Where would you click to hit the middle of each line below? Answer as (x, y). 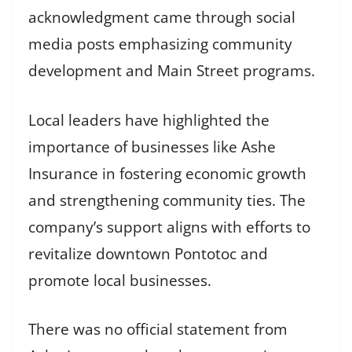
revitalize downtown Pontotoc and (148, 253)
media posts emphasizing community (160, 44)
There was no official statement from (158, 329)
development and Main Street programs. (172, 71)
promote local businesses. (120, 280)
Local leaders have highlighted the (149, 120)
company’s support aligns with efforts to (169, 227)
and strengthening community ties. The (167, 200)
